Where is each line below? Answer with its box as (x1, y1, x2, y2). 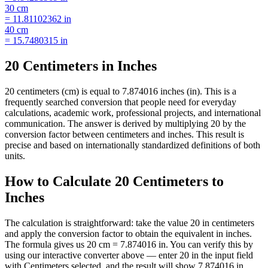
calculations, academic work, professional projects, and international (5, 108, 261, 118)
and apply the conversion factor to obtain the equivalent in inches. (5, 228, 252, 239)
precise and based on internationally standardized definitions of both (5, 140, 260, 151)
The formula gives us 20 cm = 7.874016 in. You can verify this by (5, 239, 253, 249)
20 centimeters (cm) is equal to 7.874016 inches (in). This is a (5, 86, 236, 97)
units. (5, 151, 25, 162)
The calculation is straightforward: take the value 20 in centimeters (5, 217, 254, 228)
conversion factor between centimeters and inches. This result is (5, 129, 244, 140)
